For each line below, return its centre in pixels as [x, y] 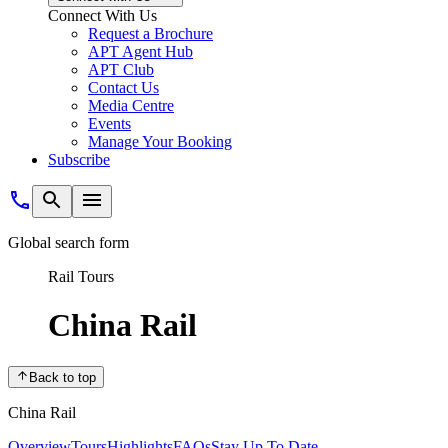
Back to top [63, 378]
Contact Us [123, 87]
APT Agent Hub [140, 51]
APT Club [121, 69]
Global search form [68, 242]
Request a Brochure [150, 33]
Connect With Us [102, 15]
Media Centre [131, 105]
